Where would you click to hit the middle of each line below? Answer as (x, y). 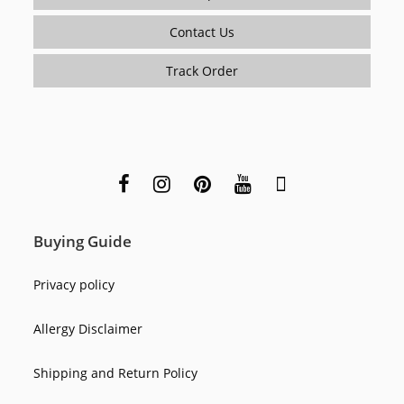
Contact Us (202, 32)
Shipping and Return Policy (116, 372)
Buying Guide (83, 241)
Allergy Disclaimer (88, 328)
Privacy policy (74, 284)
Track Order (202, 70)
